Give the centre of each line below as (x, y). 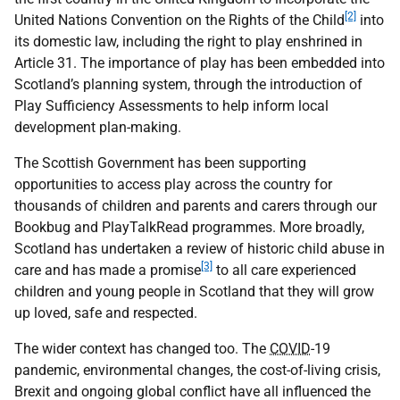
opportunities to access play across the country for (173, 184)
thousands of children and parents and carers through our (196, 206)
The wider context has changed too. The (142, 349)
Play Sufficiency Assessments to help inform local (171, 106)
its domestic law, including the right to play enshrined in (188, 42)
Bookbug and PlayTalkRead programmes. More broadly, (189, 227)
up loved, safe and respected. (106, 313)
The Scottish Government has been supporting (160, 163)
